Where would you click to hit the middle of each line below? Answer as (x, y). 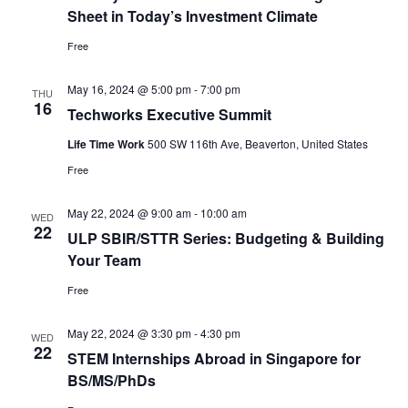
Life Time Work (107, 144)
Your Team (104, 260)
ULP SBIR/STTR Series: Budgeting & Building (225, 238)
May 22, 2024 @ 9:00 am (129, 213)
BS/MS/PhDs (111, 380)
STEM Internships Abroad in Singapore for (214, 358)
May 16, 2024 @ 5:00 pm (129, 89)
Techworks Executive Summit (169, 114)
